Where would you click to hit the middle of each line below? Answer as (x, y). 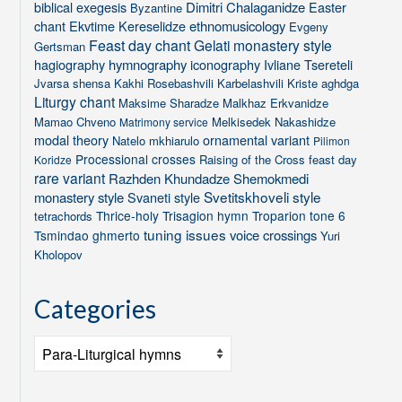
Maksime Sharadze (169, 103)
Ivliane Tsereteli (309, 64)
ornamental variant (257, 140)
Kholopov (59, 254)
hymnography (148, 64)
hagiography (70, 64)
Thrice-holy (128, 215)
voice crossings (274, 235)
